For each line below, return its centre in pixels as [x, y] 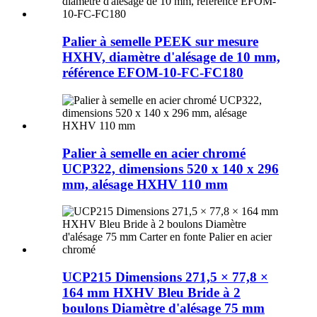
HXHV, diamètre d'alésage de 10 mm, [171, 57]
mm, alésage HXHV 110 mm [145, 184]
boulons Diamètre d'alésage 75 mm [163, 308]
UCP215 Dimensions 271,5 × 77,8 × [165, 277]
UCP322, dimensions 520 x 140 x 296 [171, 168]
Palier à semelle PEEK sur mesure [160, 42]
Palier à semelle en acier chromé [154, 153]
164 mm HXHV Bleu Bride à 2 [151, 292]
